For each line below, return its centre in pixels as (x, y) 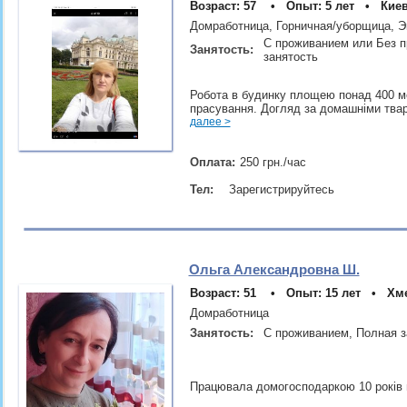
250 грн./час (273, 162)
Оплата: (214, 162)
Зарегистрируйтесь (281, 189)
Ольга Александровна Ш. (274, 269)
